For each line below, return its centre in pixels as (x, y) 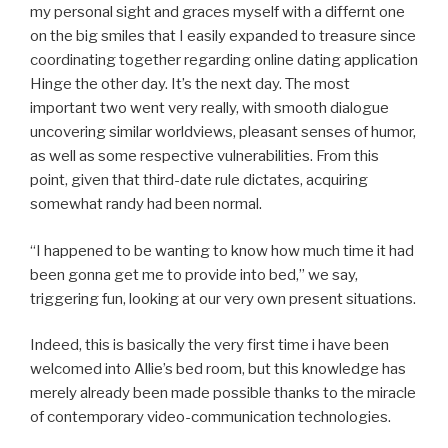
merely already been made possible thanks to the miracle (223, 393)
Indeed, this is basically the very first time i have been (209, 345)
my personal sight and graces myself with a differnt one (217, 12)
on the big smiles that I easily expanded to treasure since (223, 36)
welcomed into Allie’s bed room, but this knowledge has (218, 369)
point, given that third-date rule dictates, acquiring (199, 180)
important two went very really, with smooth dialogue (209, 108)
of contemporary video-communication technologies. (210, 417)
